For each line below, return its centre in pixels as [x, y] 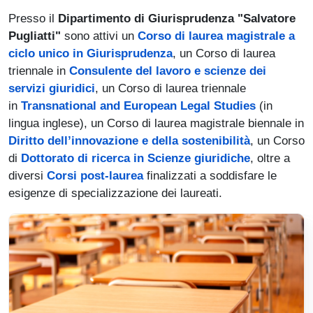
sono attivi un [99, 36]
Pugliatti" [35, 36]
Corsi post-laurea [95, 176]
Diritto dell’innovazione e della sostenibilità [129, 141]
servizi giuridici [52, 88]
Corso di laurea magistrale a [216, 36]
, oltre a [270, 158]
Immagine [34, 222]
